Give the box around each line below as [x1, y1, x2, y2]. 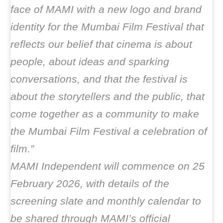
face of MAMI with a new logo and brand [10, 3, 202, 15]
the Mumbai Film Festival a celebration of [10, 125, 207, 137]
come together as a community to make [10, 108, 199, 119]
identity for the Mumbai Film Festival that [10, 21, 204, 32]
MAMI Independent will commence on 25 [10, 160, 205, 172]
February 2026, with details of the [10, 178, 169, 189]
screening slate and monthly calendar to [10, 195, 201, 207]
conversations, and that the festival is [10, 73, 188, 85]
